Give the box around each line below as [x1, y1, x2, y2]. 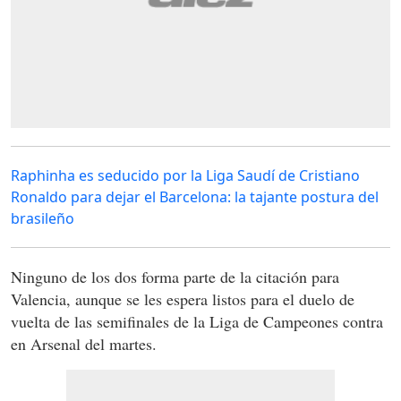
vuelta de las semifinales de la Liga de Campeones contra [11, 311, 383, 333]
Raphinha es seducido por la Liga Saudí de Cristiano [11, 166, 360, 186]
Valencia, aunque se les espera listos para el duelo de [11, 288, 354, 311]
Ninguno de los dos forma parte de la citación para [11, 266, 339, 288]
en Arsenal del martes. [11, 333, 157, 355]
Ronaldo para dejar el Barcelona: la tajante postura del [11, 187, 379, 208]
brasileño [11, 209, 74, 229]
